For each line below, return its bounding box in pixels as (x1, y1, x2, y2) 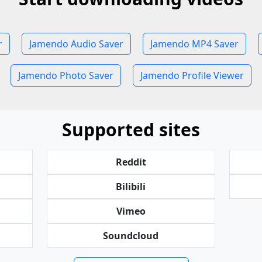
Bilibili (116, 180, 146, 193)
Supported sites (62, 118, 200, 142)
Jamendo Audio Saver (29, 37, 123, 50)
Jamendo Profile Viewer (140, 69, 244, 82)
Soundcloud (103, 229, 159, 242)
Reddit (115, 156, 146, 168)
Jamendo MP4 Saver (150, 37, 239, 50)
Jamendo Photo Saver (18, 69, 113, 82)
